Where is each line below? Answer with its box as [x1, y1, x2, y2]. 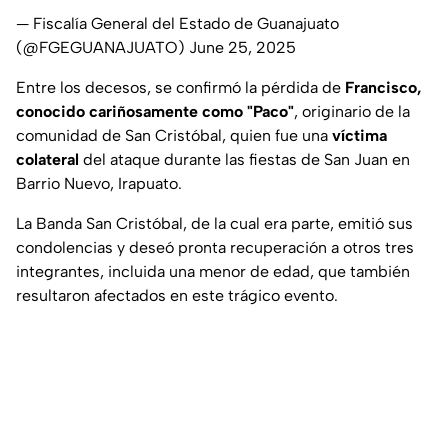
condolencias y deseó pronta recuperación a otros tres [16, 238, 414, 258]
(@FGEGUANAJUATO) [16, 38, 189, 58]
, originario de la [294, 102, 410, 122]
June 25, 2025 [189, 38, 296, 58]
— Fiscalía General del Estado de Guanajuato [16, 14, 339, 34]
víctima [332, 126, 387, 146]
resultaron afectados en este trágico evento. [16, 286, 338, 306]
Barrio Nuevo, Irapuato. [16, 174, 182, 194]
